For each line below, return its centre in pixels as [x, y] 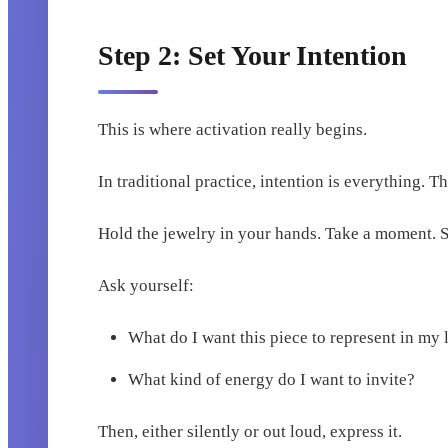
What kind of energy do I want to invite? [272, 380]
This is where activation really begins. [233, 130]
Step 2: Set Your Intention [253, 56]
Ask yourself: [146, 286]
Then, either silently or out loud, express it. [250, 432]
